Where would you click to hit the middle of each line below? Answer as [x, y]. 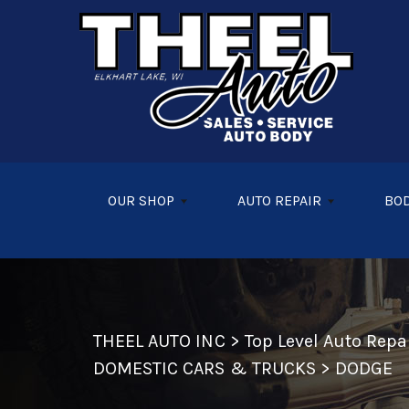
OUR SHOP [141, 201]
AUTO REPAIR [279, 201]
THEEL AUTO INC [159, 341]
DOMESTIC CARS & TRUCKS [204, 369]
